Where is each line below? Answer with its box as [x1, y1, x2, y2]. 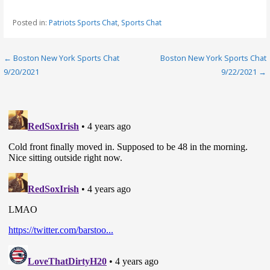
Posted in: [12, 17, 49, 28]
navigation [3, 72, 89, 94]
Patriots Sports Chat [48, 17, 118, 28]
